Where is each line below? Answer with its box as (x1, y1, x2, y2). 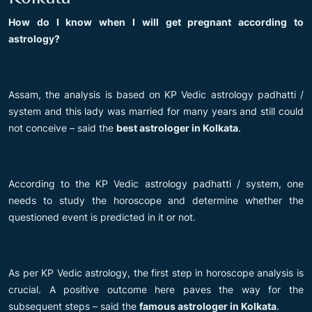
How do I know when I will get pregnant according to (8, 15, 304, 28)
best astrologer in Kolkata (116, 121, 238, 134)
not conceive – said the (8, 121, 116, 134)
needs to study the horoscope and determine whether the (8, 194, 304, 206)
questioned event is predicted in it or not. (8, 210, 196, 223)
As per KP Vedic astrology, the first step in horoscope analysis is (8, 266, 304, 279)
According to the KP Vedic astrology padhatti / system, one (8, 177, 304, 189)
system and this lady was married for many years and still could (8, 104, 304, 117)
